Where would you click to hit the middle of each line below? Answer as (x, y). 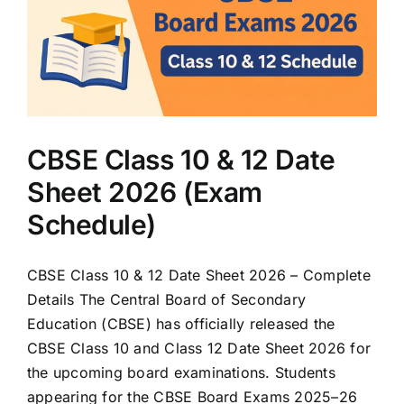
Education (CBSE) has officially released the (181, 324)
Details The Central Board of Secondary (167, 300)
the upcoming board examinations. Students (181, 373)
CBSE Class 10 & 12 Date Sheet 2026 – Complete (199, 275)
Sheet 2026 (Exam (145, 193)
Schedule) (92, 225)
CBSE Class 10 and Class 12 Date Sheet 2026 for (199, 349)
